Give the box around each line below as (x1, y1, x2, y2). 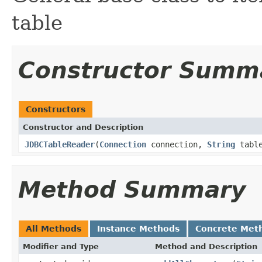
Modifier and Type (23, 242, 99, 251)
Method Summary (18, 176, 246, 203)
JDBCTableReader (25, 139, 95, 149)
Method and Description (155, 242, 257, 251)
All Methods (26, 223, 81, 233)
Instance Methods (97, 223, 180, 233)
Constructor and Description (23, 122, 143, 132)
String (207, 139, 235, 149)
